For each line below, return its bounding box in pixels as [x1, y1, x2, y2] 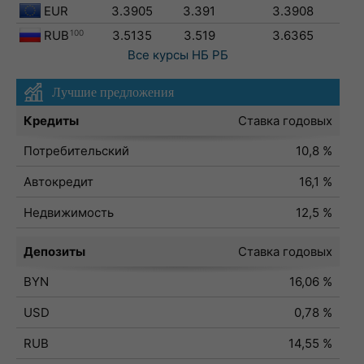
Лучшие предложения [52, 85, 174, 99]
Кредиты [24, 113, 79, 128]
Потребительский [24, 143, 129, 158]
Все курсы [128, 47, 188, 63]
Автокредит [24, 174, 93, 189]
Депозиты [24, 244, 85, 259]
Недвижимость [24, 205, 114, 220]
